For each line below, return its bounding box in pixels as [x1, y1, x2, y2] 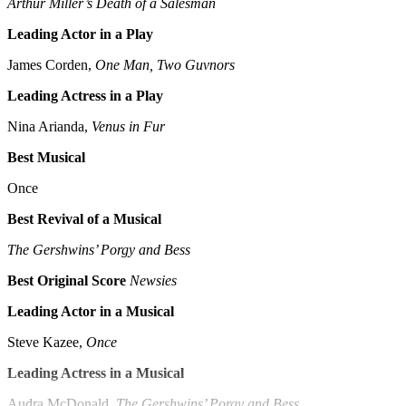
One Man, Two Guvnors [95, 57, 235, 73]
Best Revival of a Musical [7, 211, 161, 227]
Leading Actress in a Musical [7, 365, 184, 382]
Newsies [130, 273, 177, 289]
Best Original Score [7, 273, 126, 289]
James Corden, [7, 57, 95, 73]
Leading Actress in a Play [7, 88, 163, 104]
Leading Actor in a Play [7, 26, 153, 43]
